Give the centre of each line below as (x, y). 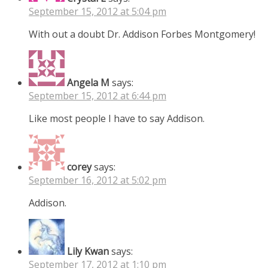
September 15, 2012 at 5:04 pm (98, 11)
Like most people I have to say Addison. (117, 118)
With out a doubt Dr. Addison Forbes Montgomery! (142, 34)
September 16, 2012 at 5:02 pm (98, 180)
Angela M (88, 82)
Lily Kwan (88, 251)
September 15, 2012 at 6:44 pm (98, 95)
